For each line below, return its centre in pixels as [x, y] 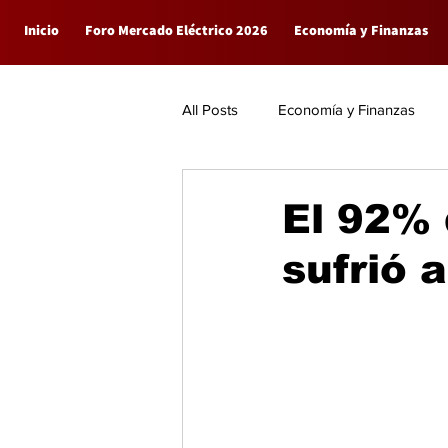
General [352, 189]
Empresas [254, 189]
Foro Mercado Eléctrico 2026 [176, 30]
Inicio [41, 30]
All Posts [210, 109]
